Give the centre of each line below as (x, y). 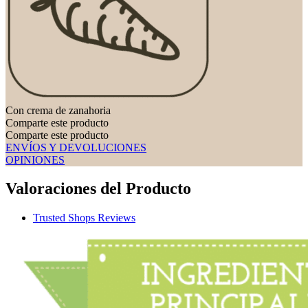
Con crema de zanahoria (58, 110)
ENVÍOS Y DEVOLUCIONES (76, 147)
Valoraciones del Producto (98, 189)
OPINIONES (35, 159)
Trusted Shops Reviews (84, 218)
